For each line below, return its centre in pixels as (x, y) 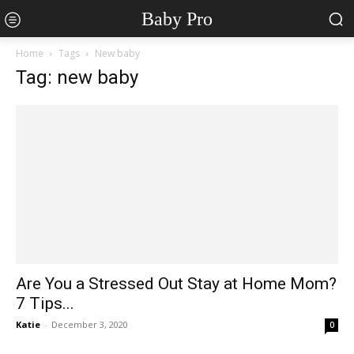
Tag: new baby (77, 77)
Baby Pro (177, 19)
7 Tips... (45, 304)
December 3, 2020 (90, 325)
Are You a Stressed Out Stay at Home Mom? (176, 284)
